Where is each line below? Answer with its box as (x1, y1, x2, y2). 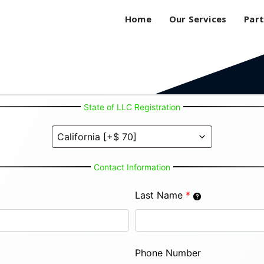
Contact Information (94, 162, 170, 172)
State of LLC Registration (84, 102, 180, 112)
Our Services (169, 13, 227, 25)
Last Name (135, 189, 183, 201)
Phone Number (135, 247, 201, 259)
